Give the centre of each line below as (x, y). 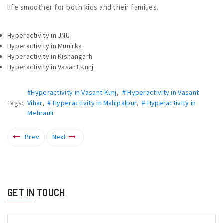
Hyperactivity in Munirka (45, 46)
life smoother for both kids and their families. (83, 7)
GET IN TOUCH (36, 192)
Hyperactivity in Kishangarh (50, 56)
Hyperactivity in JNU (39, 35)
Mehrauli (41, 113)
